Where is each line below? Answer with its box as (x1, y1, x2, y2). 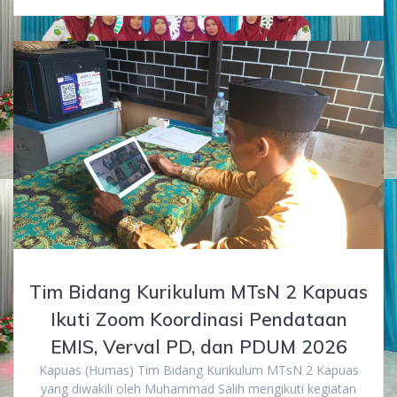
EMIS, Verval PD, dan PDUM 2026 (50, 335, 347, 359)
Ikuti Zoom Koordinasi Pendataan (50, 307, 347, 331)
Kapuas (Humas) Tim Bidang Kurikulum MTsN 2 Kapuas (38, 362, 359, 379)
